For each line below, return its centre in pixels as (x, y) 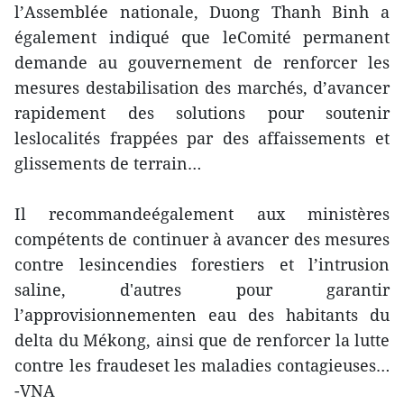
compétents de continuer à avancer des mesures (202, 239)
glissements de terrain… (108, 164)
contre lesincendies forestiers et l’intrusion (202, 265)
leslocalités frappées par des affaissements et (202, 138)
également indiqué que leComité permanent (202, 37)
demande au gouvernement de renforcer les (202, 63)
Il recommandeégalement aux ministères (202, 214)
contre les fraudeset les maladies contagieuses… (202, 366)
